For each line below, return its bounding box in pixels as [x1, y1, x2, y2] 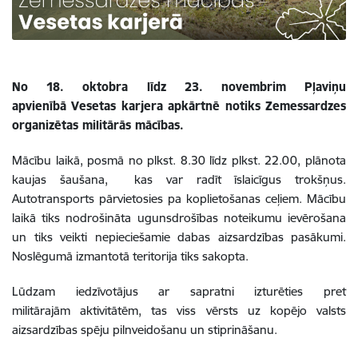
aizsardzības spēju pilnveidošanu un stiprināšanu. [12, 321, 277, 337]
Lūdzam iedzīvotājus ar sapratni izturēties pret [12, 283, 346, 299]
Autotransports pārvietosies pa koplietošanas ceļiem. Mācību [12, 190, 346, 206]
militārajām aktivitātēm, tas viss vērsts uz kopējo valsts [12, 302, 346, 318]
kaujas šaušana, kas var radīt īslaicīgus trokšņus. [12, 171, 346, 187]
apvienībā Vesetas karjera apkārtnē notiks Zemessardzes [12, 97, 346, 113]
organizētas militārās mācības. [12, 117, 184, 133]
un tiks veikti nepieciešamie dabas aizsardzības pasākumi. [12, 229, 346, 245]
